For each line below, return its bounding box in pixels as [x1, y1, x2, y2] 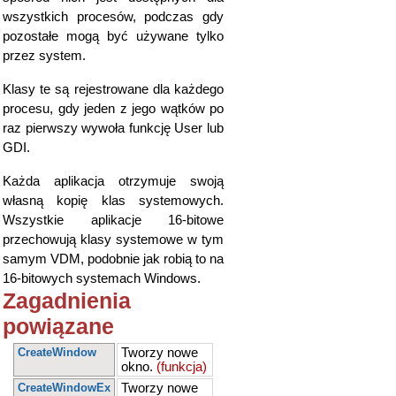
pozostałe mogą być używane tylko [3, 29, 224, 43]
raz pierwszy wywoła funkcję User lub [3, 121, 224, 135]
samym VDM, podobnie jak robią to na [3, 252, 224, 266]
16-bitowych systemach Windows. [3, 271, 201, 286]
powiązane [3, 314, 114, 339]
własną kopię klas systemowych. [3, 194, 224, 208]
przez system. [3, 49, 86, 63]
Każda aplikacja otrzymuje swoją [3, 174, 224, 188]
